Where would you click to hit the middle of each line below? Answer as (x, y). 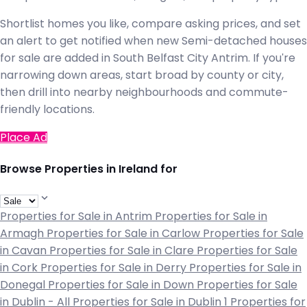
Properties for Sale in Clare (123, 251)
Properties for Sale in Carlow (125, 234)
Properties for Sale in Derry (115, 268)
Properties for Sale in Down (122, 285)
